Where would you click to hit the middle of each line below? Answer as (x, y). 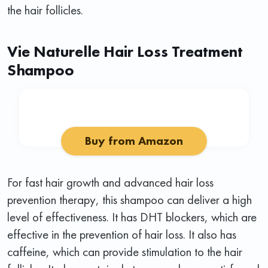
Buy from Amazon (134, 141)
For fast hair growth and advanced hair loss (110, 182)
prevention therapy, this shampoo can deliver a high (130, 199)
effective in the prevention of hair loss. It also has (122, 234)
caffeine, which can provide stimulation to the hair (125, 251)
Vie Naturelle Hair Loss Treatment (125, 51)
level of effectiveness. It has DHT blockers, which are (132, 217)
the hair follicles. (45, 10)
